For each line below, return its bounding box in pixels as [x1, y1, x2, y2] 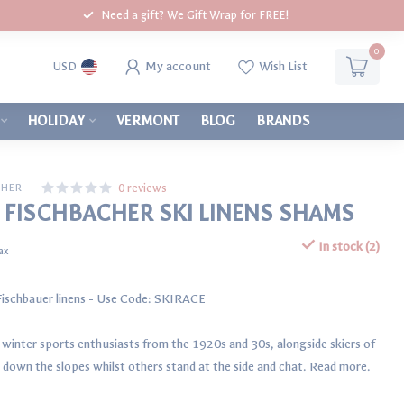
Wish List [258, 59, 308, 74]
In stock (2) [315, 239, 380, 254]
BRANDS [256, 113, 310, 129]
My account [144, 59, 211, 74]
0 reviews [118, 181, 168, 195]
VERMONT [116, 113, 179, 129]
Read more [309, 359, 368, 374]
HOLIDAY [28, 113, 85, 129]
